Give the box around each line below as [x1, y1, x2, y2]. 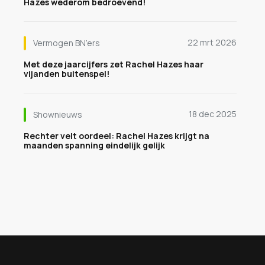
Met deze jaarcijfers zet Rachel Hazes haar [24, 59, 203, 70]
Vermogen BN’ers [33, 37, 100, 49]
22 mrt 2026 [188, 37, 237, 48]
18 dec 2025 [189, 108, 237, 119]
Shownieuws [33, 109, 82, 120]
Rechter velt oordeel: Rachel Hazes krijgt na [24, 130, 209, 141]
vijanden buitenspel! [24, 68, 109, 79]
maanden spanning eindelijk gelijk [24, 140, 165, 151]
